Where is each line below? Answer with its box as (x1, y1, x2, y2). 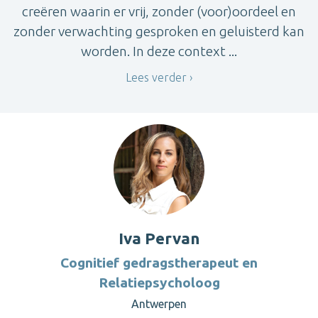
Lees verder (126, 70, 187, 84)
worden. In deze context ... (81, 43, 237, 59)
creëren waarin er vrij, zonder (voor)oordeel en (22, 3, 296, 19)
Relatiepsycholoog (98, 275, 220, 291)
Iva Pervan (119, 229, 199, 248)
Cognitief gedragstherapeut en (60, 255, 258, 271)
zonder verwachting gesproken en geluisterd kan (13, 23, 305, 39)
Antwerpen (131, 297, 187, 311)
